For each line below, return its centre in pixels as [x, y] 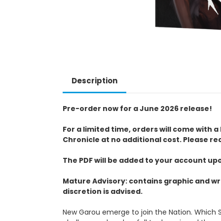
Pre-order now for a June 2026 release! [137, 108]
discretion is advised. [103, 191]
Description [94, 80]
